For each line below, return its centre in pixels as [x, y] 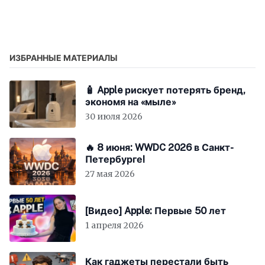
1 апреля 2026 [114, 225]
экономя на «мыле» [131, 102]
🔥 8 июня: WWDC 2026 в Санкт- [159, 148]
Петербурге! [115, 160]
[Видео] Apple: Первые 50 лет [156, 211]
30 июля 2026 [114, 117]
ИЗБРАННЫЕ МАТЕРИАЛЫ [64, 58]
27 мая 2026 [110, 174]
